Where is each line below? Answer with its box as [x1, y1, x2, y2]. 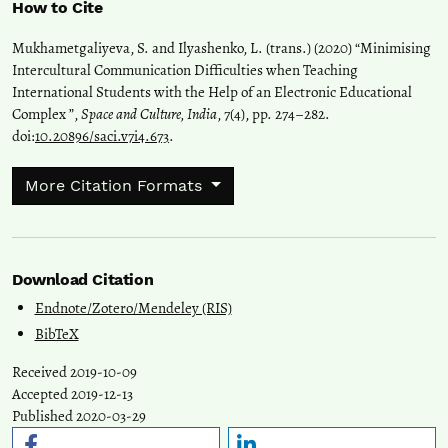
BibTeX [34, 324, 79, 345]
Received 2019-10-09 [12, 362, 137, 383]
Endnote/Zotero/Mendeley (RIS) [34, 298, 232, 319]
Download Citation [12, 270, 154, 290]
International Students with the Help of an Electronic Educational [12, 82, 412, 103]
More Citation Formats [25, 176, 207, 196]
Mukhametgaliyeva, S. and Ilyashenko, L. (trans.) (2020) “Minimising [12, 38, 431, 59]
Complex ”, [12, 104, 81, 125]
